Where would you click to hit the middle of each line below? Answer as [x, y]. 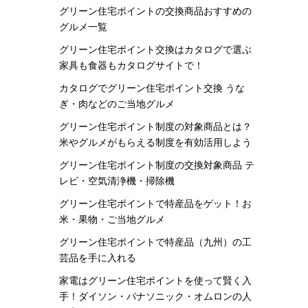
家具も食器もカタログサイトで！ [131, 65]
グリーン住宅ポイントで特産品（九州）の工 [155, 242]
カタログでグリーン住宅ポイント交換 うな [152, 88]
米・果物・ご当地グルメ [112, 219]
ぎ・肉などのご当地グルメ [117, 104]
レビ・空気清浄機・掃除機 [117, 181]
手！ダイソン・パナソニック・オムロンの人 [155, 296]
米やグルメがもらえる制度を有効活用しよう [155, 142]
